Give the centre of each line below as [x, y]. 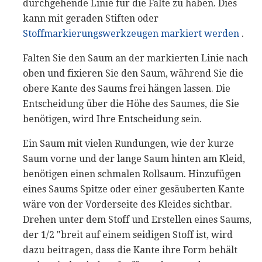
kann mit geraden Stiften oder [91, 19]
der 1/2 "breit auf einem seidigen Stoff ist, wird [128, 235]
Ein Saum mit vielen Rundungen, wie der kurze [128, 144]
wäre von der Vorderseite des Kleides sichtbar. [127, 205]
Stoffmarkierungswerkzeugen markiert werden [131, 34]
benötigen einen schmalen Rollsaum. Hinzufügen [132, 174]
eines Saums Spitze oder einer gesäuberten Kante [134, 189]
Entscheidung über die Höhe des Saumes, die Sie [131, 104]
